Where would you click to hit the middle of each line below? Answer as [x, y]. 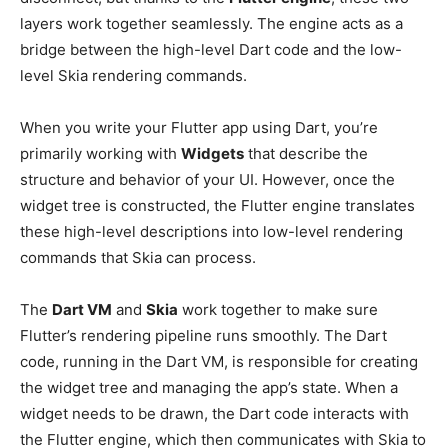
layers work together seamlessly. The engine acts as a [211, 23]
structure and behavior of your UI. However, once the [207, 179]
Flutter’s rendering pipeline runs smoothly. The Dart [203, 335]
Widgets [212, 153]
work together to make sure [278, 309]
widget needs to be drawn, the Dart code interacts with [214, 413]
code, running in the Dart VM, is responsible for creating [219, 361]
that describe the [306, 153]
